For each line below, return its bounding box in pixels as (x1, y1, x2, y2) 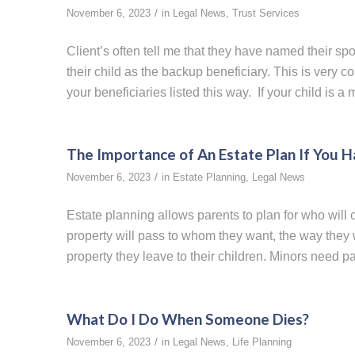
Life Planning (231, 335, 292, 348)
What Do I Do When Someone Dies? (66, 309, 309, 328)
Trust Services (231, 7, 300, 20)
